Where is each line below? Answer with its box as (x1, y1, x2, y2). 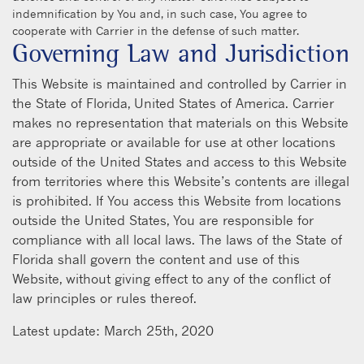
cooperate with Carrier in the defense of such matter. (12, 23, 299, 37)
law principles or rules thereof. (12, 289, 197, 306)
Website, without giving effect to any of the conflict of (12, 270, 331, 287)
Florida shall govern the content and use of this (12, 250, 300, 267)
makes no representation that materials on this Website (12, 114, 349, 131)
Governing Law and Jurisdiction (12, 37, 349, 69)
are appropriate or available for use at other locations (12, 133, 336, 150)
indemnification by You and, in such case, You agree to (12, 6, 307, 20)
